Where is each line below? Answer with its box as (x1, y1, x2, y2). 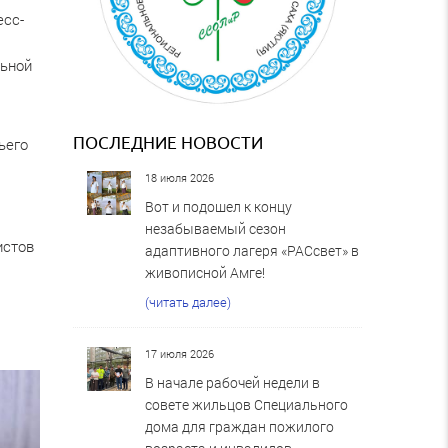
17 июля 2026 (145, 345, 215, 361)
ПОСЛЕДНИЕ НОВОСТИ (73, 132, 264, 152)
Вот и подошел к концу (145, 196, 293, 216)
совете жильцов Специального (145, 394, 349, 414)
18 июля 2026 (145, 169, 215, 185)
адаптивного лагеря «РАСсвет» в (145, 240, 360, 260)
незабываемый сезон (145, 218, 287, 238)
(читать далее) (145, 293, 232, 310)
